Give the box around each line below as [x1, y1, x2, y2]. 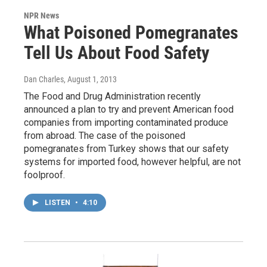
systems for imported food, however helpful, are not [24, 156, 241, 168]
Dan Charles [24, 74, 64, 85]
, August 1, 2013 [64, 74, 117, 85]
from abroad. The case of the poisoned [24, 130, 185, 142]
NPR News [24, 11, 59, 21]
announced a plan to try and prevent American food [24, 104, 234, 116]
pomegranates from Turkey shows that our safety [24, 143, 229, 155]
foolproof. [24, 169, 65, 181]
